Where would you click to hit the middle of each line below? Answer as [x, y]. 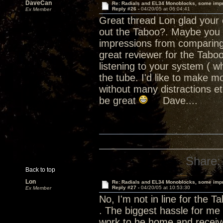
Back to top [40, 170]
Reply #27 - [126, 187]
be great [119, 101]
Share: [203, 161]
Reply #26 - [126, 9]
